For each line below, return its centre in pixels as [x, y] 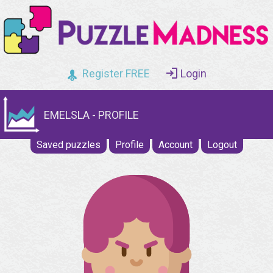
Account [175, 145]
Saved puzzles [68, 145]
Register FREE [116, 74]
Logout [222, 145]
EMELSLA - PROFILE [91, 115]
